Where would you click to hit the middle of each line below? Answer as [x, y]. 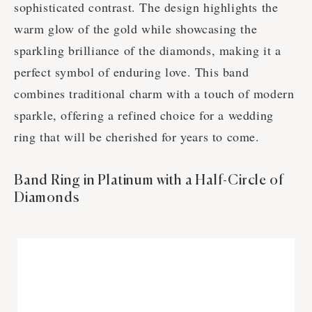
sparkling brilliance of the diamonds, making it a [148, 50]
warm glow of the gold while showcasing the [136, 29]
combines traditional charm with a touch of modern [154, 94]
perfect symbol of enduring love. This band [132, 72]
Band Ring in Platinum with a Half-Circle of [149, 181]
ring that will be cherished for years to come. [137, 137]
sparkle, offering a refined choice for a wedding [144, 115]
